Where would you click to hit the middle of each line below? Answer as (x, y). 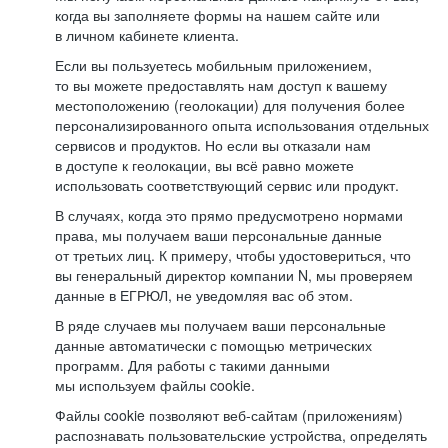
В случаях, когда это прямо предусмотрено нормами (229, 215)
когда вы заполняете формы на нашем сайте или (217, 15)
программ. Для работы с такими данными (192, 365)
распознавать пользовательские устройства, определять (241, 435)
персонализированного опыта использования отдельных (242, 125)
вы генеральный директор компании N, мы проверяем (234, 275)
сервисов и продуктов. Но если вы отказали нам (213, 145)
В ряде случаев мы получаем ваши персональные (220, 325)
